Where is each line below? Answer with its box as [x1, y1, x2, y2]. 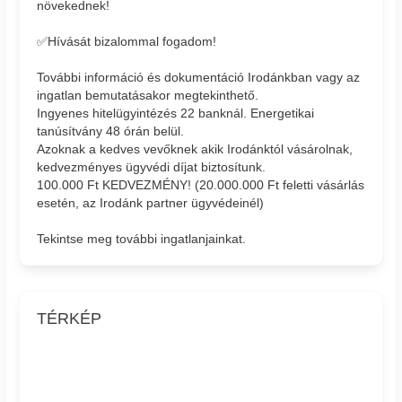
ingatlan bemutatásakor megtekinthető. [37, 87, 259, 102]
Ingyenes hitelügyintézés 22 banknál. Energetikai [37, 105, 315, 120]
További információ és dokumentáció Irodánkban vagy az [37, 69, 361, 84]
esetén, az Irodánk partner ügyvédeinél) [37, 195, 265, 210]
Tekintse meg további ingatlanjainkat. [37, 231, 247, 246]
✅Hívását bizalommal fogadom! [37, 33, 217, 48]
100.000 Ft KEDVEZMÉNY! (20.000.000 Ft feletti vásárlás [37, 177, 365, 192]
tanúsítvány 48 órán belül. [37, 123, 185, 138]
